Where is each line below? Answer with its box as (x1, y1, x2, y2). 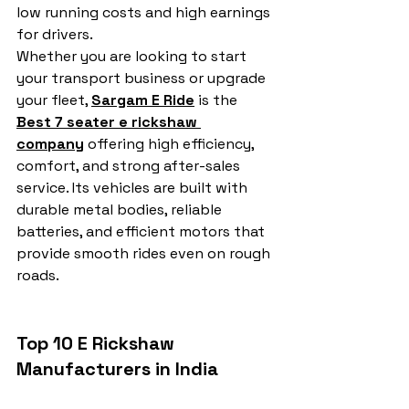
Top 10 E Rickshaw (16, 331, 179, 356)
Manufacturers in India (16, 357, 218, 382)
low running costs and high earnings (16, 3, 274, 23)
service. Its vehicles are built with (16, 178, 251, 198)
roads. (16, 266, 59, 286)
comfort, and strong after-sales (16, 156, 244, 176)
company (16, 134, 84, 154)
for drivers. (16, 25, 93, 45)
